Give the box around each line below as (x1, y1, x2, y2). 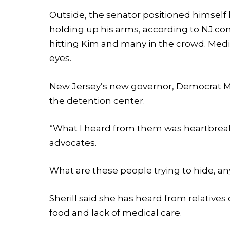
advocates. (49, 137, 97, 148)
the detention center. (49, 95, 145, 106)
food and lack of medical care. (49, 207, 182, 218)
